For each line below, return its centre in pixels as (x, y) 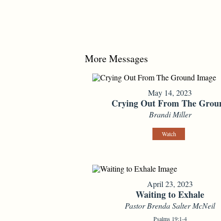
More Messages (116, 59)
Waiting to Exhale (170, 195)
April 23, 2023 (170, 184)
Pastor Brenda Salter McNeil (170, 206)
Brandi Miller (170, 114)
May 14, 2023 (170, 93)
